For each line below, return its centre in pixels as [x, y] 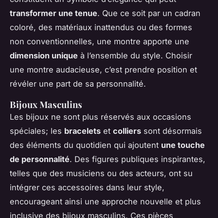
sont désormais [172, 131]
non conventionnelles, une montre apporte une [100, 42]
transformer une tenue [54, 13]
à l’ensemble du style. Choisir [135, 56]
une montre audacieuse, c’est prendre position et [103, 70]
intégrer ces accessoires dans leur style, [87, 188]
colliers [127, 131]
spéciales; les [37, 131]
